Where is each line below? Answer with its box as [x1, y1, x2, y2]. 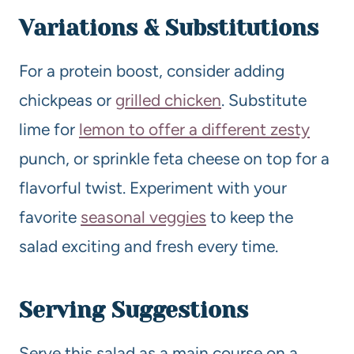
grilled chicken [115, 89, 221, 110]
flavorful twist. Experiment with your [19, 177, 287, 198]
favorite [19, 206, 81, 227]
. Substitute [221, 89, 307, 110]
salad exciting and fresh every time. [19, 235, 278, 256]
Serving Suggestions [19, 296, 248, 323]
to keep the [206, 206, 293, 227]
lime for [19, 119, 79, 139]
